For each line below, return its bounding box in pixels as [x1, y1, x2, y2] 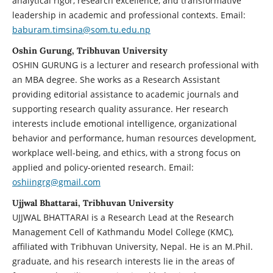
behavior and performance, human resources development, [12, 132, 256, 144]
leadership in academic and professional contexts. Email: [12, 9, 246, 21]
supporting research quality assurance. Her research [12, 102, 229, 115]
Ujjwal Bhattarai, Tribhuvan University [12, 197, 174, 208]
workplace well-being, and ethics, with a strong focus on [12, 146, 241, 158]
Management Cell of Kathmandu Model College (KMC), [12, 225, 233, 238]
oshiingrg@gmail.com [12, 175, 101, 188]
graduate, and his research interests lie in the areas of [12, 255, 235, 267]
